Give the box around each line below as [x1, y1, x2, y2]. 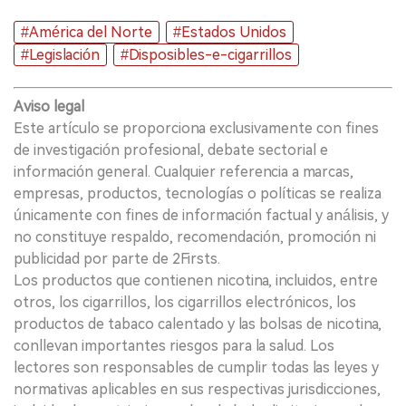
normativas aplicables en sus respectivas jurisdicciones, [14, 380, 381, 398]
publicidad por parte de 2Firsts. [14, 249, 220, 267]
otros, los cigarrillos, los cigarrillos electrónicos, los [14, 293, 356, 311]
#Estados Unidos [173, 23, 286, 41]
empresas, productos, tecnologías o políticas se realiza [14, 184, 382, 202]
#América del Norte [21, 23, 152, 41]
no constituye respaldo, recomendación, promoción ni [14, 227, 376, 246]
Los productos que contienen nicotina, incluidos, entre [14, 271, 378, 289]
